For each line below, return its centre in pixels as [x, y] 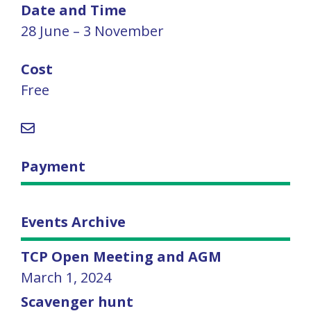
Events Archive [73, 221]
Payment [53, 166]
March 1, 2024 [66, 277]
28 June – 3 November [92, 31]
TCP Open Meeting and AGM [121, 256]
